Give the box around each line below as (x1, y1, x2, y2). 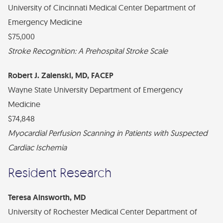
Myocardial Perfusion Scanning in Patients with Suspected (8, 128, 208, 138)
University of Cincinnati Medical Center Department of (8, 2, 196, 12)
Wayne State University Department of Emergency (8, 85, 183, 95)
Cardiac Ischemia (8, 142, 67, 152)
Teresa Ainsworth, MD (8, 192, 86, 203)
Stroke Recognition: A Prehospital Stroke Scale (8, 46, 168, 56)
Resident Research (8, 164, 111, 180)
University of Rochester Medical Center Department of (8, 207, 197, 217)
